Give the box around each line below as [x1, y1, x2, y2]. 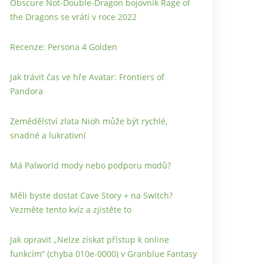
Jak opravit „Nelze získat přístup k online [10, 235, 169, 245]
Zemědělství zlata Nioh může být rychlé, [10, 116, 167, 127]
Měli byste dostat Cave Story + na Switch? [10, 190, 173, 201]
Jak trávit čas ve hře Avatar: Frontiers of [10, 72, 164, 82]
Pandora [10, 86, 43, 97]
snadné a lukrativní [10, 130, 86, 141]
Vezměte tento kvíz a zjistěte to [10, 204, 131, 215]
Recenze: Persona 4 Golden [10, 42, 117, 52]
